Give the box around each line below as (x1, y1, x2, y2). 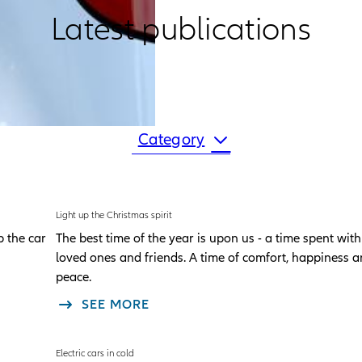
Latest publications (51, 11, 311, 49)
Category (137, 130, 205, 149)
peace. (56, 268, 92, 285)
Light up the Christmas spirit (56, 208, 173, 221)
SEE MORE (82, 296, 150, 313)
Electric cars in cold (56, 347, 135, 360)
